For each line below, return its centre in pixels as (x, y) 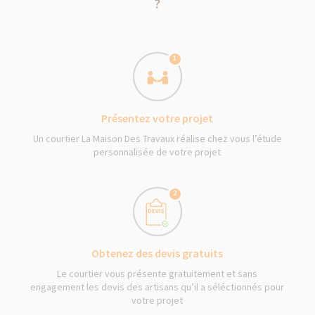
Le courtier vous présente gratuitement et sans (157, 273)
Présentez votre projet (157, 118)
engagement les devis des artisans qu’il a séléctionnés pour (157, 287)
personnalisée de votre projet (157, 152)
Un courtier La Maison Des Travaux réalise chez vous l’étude (157, 138)
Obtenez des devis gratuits (157, 253)
